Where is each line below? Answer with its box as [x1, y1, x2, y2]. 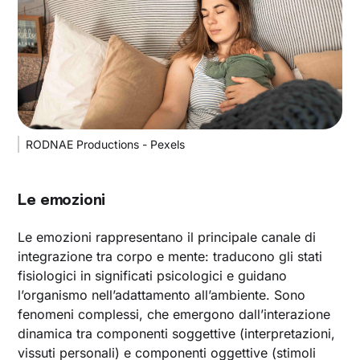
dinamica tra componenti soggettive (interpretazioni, [18, 325, 336, 342]
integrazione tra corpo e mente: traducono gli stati [18, 247, 323, 264]
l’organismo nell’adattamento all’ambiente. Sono [18, 286, 306, 303]
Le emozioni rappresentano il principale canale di [18, 228, 317, 245]
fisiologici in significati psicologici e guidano [18, 267, 288, 284]
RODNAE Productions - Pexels [26, 137, 186, 151]
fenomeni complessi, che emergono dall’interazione [18, 305, 331, 322]
